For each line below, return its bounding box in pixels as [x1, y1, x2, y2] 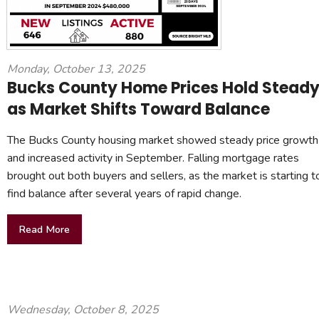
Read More [19, 222, 70, 237]
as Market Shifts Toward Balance [7, 98, 270, 120]
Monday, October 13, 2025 [7, 61, 145, 77]
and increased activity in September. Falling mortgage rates [7, 150, 299, 166]
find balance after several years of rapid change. [7, 185, 241, 202]
